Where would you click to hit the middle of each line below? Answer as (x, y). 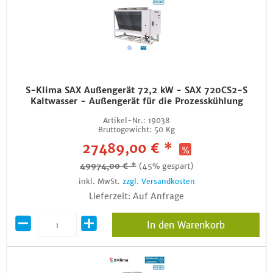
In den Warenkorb (186, 225)
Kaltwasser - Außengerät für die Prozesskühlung (136, 101)
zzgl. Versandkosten (158, 181)
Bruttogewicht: (125, 129)
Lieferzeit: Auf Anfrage (136, 196)
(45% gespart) (166, 166)
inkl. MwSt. (100, 181)
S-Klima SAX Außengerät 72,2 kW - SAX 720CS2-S (136, 90)
